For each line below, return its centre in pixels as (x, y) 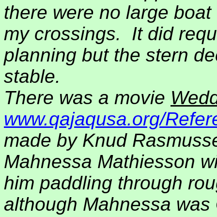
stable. (32, 76)
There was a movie (87, 98)
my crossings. (62, 34)
